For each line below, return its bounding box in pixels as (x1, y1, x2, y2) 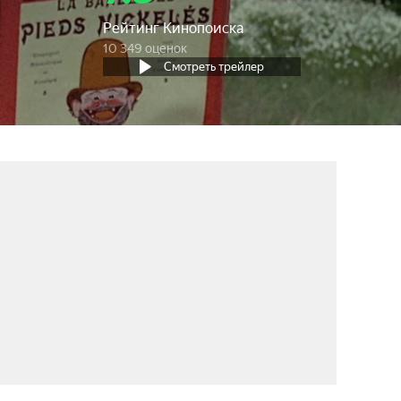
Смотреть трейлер (164, 60, 264, 73)
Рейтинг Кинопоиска (103, 20, 243, 37)
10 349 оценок (103, 41, 187, 55)
